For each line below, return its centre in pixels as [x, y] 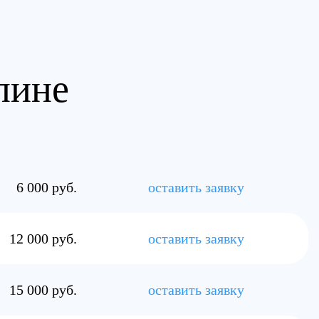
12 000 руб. [43, 239]
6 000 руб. [47, 187]
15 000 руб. [43, 290]
